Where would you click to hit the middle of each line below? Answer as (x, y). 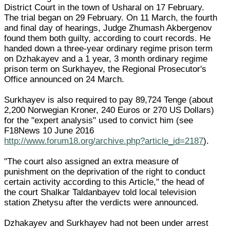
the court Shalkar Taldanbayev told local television (100, 192)
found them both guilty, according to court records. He (108, 38)
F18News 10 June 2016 (49, 130)
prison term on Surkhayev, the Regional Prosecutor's (106, 69)
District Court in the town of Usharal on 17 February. (104, 7)
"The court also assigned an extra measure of (92, 161)
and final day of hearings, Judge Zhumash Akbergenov (108, 28)
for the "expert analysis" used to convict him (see (99, 120)
